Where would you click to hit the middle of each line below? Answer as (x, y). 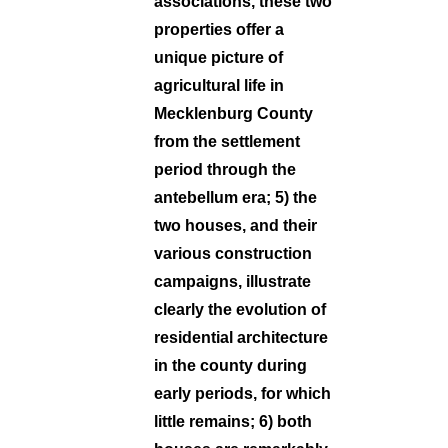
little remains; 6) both (233, 421)
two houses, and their (235, 225)
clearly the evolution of (240, 309)
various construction (233, 253)
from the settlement (227, 141)
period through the (225, 169)
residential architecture (241, 337)
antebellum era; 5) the (235, 197)
